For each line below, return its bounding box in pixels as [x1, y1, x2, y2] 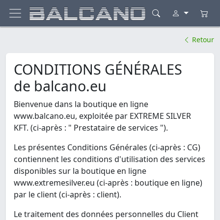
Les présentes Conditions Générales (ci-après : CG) [14, 142, 200, 153]
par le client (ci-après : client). [14, 189, 121, 200]
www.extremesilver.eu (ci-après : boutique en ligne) [14, 177, 202, 189]
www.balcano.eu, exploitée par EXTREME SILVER [14, 110, 191, 122]
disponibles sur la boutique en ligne [14, 165, 146, 177]
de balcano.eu [14, 76, 107, 96]
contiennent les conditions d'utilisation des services [14, 154, 205, 165]
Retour [190, 35, 214, 45]
